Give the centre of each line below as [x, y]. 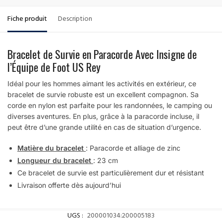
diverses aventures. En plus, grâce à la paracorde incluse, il [103, 116]
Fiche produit [27, 20]
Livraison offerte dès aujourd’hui [69, 185]
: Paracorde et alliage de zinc [133, 148]
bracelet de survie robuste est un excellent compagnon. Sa [103, 95]
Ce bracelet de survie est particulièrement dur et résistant [111, 172]
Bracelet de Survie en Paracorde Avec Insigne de [102, 54]
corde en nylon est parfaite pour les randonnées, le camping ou [110, 106]
